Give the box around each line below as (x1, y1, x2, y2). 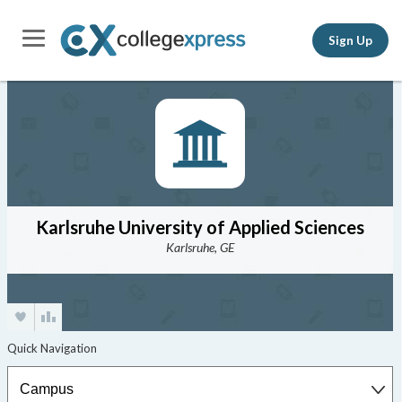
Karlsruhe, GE (165, 240, 234, 255)
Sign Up (328, 32, 372, 48)
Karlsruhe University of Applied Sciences (35, 216, 364, 238)
